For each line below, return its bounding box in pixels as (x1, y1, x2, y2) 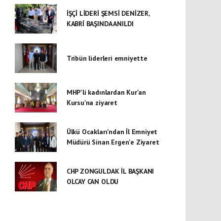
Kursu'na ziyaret (66, 98, 117, 107)
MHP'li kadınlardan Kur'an (66, 88, 147, 97)
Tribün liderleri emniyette (66, 53, 147, 63)
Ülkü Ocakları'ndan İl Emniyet (66, 127, 158, 136)
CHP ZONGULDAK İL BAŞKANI (66, 167, 154, 176)
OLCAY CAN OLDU (66, 177, 119, 186)
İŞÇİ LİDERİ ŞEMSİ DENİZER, (66, 9, 149, 18)
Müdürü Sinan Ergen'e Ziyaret (66, 138, 159, 147)
